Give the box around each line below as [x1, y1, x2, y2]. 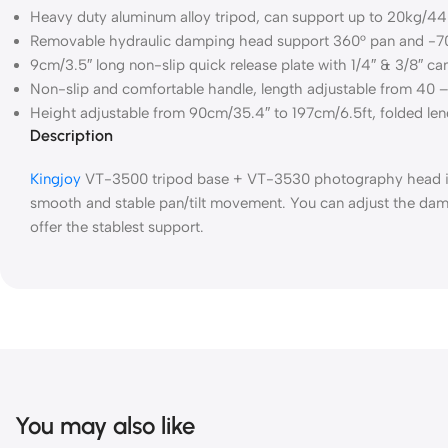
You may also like [15, 410, 195, 440]
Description [30, 125, 113, 145]
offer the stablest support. [30, 217, 204, 236]
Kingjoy [30, 169, 81, 188]
